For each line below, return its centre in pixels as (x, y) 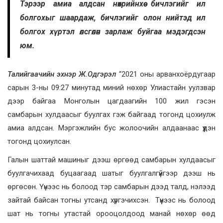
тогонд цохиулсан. (39, 142)
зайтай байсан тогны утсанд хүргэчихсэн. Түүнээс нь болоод (111, 200)
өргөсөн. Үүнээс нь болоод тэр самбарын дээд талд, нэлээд (111, 187)
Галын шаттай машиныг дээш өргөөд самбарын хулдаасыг (111, 160)
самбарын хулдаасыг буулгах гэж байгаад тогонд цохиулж (111, 115)
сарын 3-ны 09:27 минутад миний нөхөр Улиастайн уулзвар (111, 88)
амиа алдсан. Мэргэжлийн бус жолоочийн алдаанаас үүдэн (111, 128)
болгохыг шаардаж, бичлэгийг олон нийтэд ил (113, 18)
